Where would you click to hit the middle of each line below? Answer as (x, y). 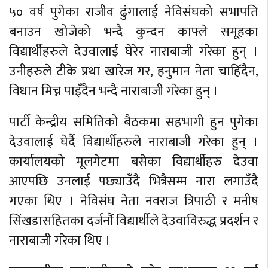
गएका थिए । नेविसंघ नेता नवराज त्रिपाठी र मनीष (134, 201)
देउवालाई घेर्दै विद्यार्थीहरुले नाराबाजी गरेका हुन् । (134, 142)
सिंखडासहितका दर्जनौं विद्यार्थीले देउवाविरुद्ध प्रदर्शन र (134, 221)
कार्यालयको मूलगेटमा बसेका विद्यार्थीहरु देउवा (134, 162)
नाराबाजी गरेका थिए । (60, 240)
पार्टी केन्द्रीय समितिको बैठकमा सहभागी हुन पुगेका (134, 122)
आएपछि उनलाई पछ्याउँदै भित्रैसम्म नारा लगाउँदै (134, 181)
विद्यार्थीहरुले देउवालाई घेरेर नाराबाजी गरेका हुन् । (134, 51)
